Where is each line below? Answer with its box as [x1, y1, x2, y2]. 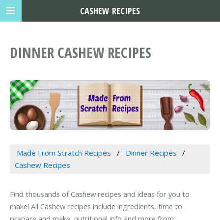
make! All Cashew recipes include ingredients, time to [10, 201, 182, 212]
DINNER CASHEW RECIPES [10, 43, 151, 62]
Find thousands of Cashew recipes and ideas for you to [10, 189, 190, 199]
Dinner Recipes [125, 147, 177, 158]
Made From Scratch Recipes [16, 147, 111, 158]
